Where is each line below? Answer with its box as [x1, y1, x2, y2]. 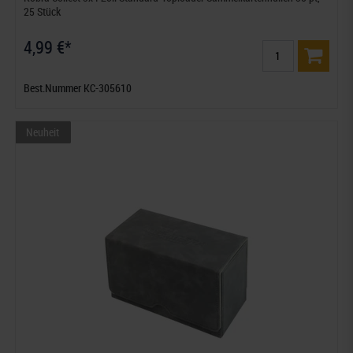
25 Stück [24, 3, 61, 19]
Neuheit [26, 124, 60, 139]
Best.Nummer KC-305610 [24, 80, 132, 95]
